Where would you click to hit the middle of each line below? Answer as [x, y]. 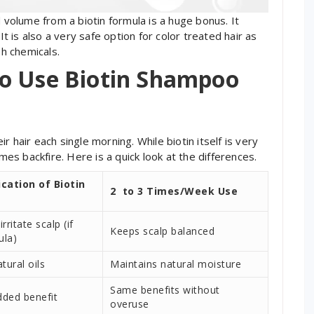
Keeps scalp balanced [162, 231]
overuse [130, 303]
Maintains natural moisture [176, 264]
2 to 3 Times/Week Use [174, 191]
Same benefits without [165, 289]
